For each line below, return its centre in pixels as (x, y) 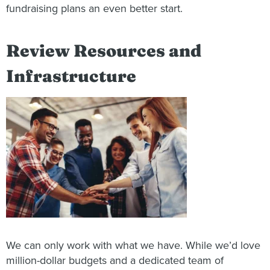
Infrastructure (71, 76)
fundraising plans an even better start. (94, 8)
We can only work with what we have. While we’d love (133, 246)
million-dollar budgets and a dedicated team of (115, 261)
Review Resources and (104, 51)
